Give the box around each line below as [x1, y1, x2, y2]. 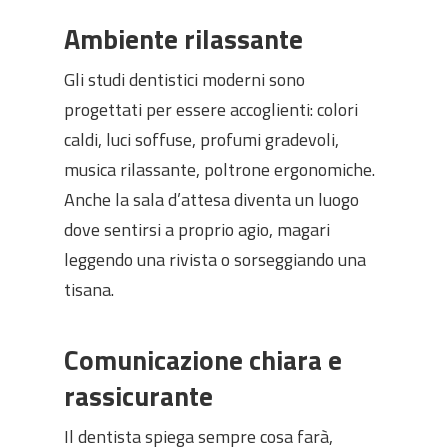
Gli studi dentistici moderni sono [64, 66, 305, 93]
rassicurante [64, 375, 213, 416]
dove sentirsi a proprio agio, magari [64, 216, 330, 243]
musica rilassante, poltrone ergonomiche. [64, 156, 375, 183]
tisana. [64, 276, 114, 303]
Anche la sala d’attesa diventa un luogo [64, 186, 359, 213]
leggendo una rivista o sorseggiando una [64, 246, 366, 273]
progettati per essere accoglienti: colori [64, 96, 358, 123]
